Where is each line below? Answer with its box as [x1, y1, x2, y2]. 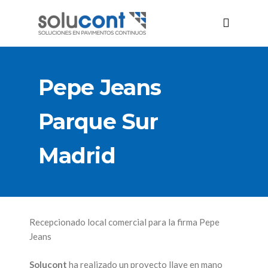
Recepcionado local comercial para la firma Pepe [29, 217, 220, 227]
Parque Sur [38, 108, 159, 135]
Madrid [38, 142, 115, 169]
